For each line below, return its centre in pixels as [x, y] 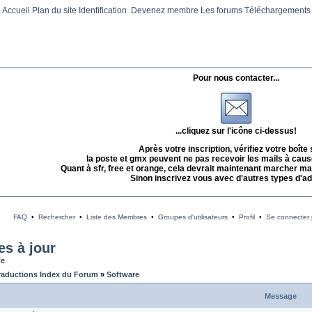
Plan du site [54, 10]
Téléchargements [277, 10]
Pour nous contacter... [236, 78]
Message [280, 296]
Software [123, 274]
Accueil [16, 10]
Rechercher [56, 217]
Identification [103, 10]
